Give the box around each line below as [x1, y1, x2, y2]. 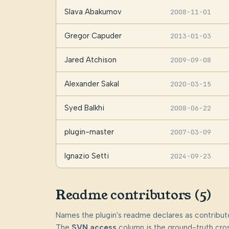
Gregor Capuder [64, 31, 122, 40]
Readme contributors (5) [55, 186, 212, 204]
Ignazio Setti [64, 151, 109, 161]
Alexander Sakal [64, 79, 119, 88]
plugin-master [64, 127, 114, 136]
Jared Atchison [64, 55, 117, 64]
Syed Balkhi [64, 103, 104, 112]
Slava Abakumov [64, 7, 122, 16]
